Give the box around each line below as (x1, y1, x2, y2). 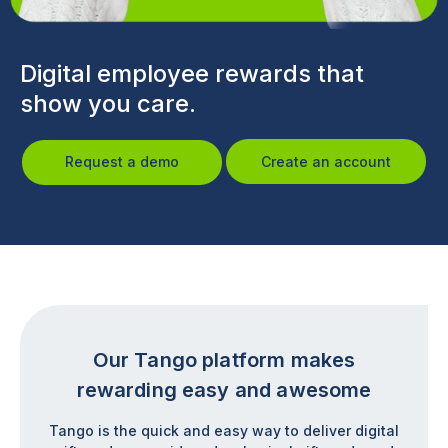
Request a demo (65, 153, 179, 171)
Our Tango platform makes (92, 347, 356, 372)
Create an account (261, 153, 391, 171)
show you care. (20, 89, 196, 119)
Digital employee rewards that (20, 59, 364, 89)
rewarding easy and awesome (76, 377, 372, 402)
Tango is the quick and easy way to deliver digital (49, 421, 399, 439)
